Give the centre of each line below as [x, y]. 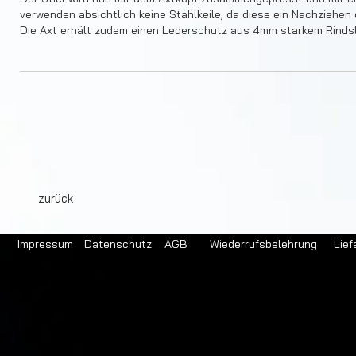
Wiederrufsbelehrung [263, 244]
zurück [56, 199]
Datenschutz [118, 244]
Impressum [45, 244]
